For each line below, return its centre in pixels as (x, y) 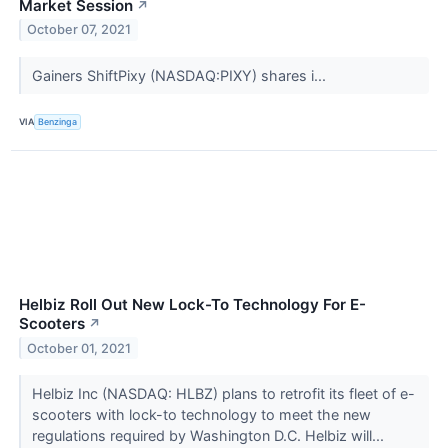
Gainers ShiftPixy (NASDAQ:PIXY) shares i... (180, 75)
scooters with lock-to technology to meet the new (201, 414)
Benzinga (58, 122)
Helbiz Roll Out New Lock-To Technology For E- (192, 304)
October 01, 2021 (79, 348)
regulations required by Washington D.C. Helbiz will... (209, 435)
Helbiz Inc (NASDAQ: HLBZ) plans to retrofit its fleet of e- (223, 393)
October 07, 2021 (79, 30)
